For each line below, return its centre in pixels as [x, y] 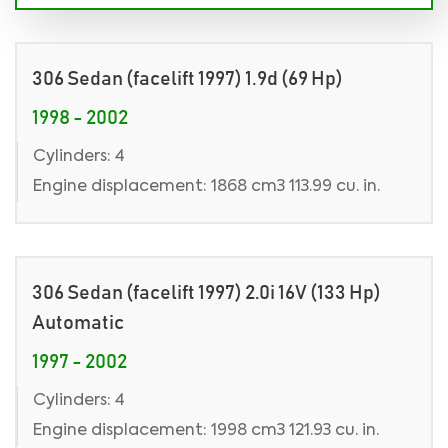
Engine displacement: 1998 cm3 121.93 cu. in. [206, 431]
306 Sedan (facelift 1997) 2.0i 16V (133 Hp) [206, 293]
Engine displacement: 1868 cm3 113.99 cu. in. [206, 187]
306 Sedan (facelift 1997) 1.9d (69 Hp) [187, 79]
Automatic [78, 323]
